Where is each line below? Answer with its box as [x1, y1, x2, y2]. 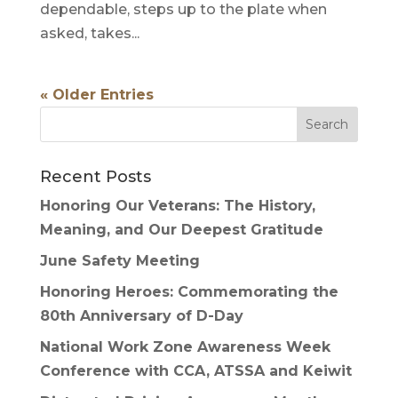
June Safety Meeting [39, 251, 200, 269]
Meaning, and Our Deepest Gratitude [39, 220, 323, 238]
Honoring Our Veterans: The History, [39, 196, 315, 214]
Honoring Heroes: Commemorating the [39, 283, 338, 300]
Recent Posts [39, 166, 151, 187]
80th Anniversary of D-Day [39, 306, 243, 324]
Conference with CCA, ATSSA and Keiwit [39, 362, 352, 379]
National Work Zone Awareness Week [39, 338, 330, 355]
